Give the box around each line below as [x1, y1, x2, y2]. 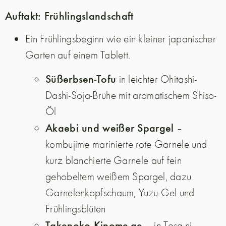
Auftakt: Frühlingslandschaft [5, 7, 134, 23]
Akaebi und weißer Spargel [45, 119, 174, 135]
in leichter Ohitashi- [116, 71, 197, 86]
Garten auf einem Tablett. [25, 47, 131, 62]
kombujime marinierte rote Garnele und [45, 136, 207, 151]
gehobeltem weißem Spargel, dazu [45, 168, 192, 183]
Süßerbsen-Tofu [45, 70, 117, 86]
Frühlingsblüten [45, 201, 106, 215]
